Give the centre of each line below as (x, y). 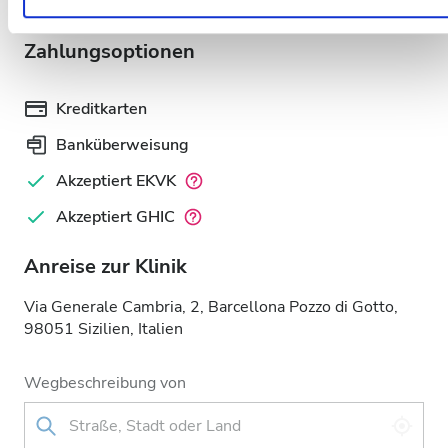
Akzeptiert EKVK (116, 181)
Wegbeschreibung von (105, 383)
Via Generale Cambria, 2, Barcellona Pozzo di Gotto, (211, 307)
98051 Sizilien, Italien (103, 329)
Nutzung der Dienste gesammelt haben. (161, 17)
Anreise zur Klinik (105, 266)
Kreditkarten (101, 109)
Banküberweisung (122, 145)
